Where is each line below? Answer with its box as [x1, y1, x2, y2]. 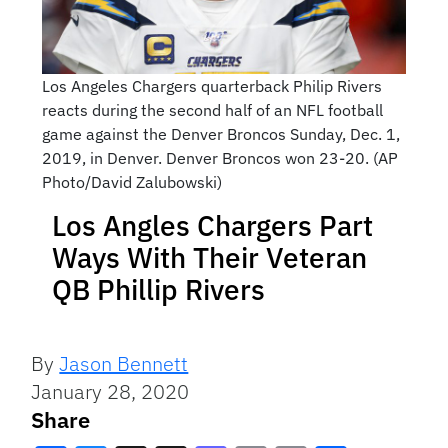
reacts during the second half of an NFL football [41, 100, 383, 121]
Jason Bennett [59, 350, 189, 378]
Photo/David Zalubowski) [41, 172, 222, 193]
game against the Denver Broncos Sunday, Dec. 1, [41, 124, 400, 145]
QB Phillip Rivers [52, 271, 265, 309]
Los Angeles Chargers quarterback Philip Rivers [41, 76, 382, 97]
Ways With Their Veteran [52, 239, 367, 277]
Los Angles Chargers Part [52, 207, 373, 245]
